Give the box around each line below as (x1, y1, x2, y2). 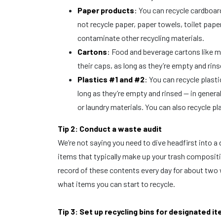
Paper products (77, 5, 134, 15)
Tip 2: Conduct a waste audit (58, 124, 163, 133)
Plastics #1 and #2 (77, 74, 145, 84)
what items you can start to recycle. (58, 179, 178, 188)
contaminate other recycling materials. (77, 33, 206, 42)
